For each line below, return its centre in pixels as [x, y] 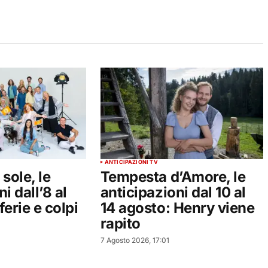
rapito [120, 224]
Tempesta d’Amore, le [173, 177]
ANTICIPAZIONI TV [131, 162]
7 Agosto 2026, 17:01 [135, 240]
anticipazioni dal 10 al [173, 193]
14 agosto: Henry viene [177, 208]
